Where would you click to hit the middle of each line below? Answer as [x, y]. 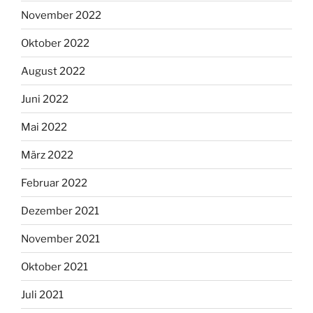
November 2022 [61, 15]
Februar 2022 [54, 183]
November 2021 [60, 239]
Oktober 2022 [55, 43]
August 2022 [53, 71]
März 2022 [47, 155]
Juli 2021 [42, 294]
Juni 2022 [45, 99]
